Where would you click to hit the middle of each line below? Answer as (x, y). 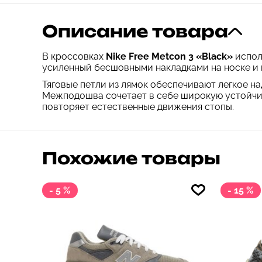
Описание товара (135, 31)
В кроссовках (74, 56)
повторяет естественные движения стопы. (138, 107)
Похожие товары (131, 158)
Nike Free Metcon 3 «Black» (170, 56)
